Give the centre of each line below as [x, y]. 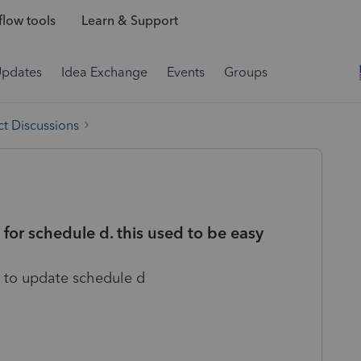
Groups [246, 72]
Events [186, 72]
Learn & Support [129, 21]
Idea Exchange [104, 72]
